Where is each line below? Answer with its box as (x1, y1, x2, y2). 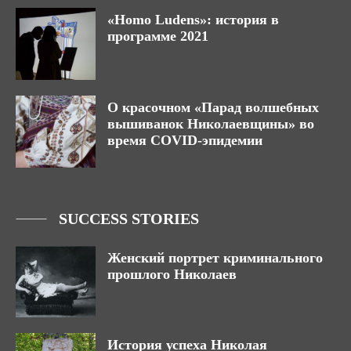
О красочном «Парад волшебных (107, 99, 319, 115)
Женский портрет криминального (107, 249, 323, 266)
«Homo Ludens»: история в (107, 12, 279, 28)
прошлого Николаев (107, 266, 241, 282)
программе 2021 (107, 28, 208, 45)
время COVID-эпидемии (107, 132, 262, 148)
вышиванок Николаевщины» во (107, 115, 314, 132)
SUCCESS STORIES (59, 209, 199, 227)
